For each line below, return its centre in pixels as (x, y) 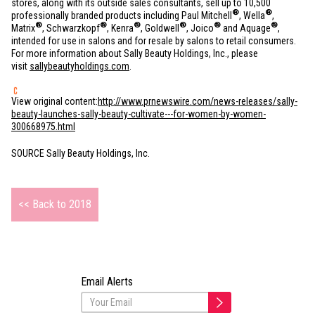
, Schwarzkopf (71, 28)
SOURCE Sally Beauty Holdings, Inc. (81, 153)
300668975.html (43, 127)
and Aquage (246, 28)
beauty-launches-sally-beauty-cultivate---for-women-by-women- (139, 114)
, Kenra (120, 28)
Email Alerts (107, 282)
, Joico (200, 28)
